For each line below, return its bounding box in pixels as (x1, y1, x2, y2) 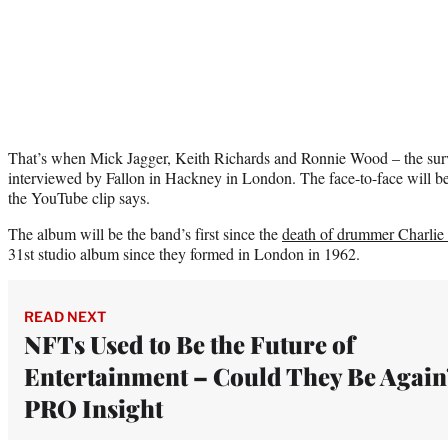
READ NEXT (24, 307, 106, 325)
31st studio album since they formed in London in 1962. (8, 242, 360, 264)
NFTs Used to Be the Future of (24, 327, 355, 360)
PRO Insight (24, 391, 163, 424)
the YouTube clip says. (8, 186, 150, 208)
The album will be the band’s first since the (8, 222, 282, 244)
